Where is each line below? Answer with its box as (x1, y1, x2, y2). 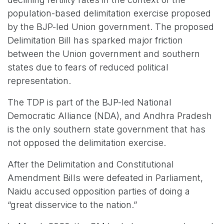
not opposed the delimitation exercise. (7, 137, 166, 148)
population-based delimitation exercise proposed (7, 7, 211, 18)
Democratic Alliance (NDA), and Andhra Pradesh (7, 110, 212, 121)
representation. (7, 75, 71, 86)
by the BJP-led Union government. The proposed (7, 21, 214, 32)
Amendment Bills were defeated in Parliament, (7, 172, 203, 183)
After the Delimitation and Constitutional (7, 158, 174, 169)
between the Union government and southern (7, 48, 200, 59)
